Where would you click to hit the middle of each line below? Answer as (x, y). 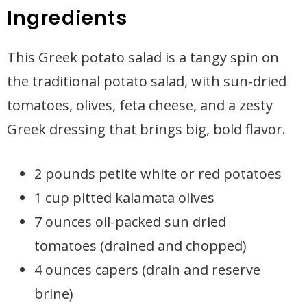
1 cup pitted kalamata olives (124, 198)
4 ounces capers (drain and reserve (147, 270)
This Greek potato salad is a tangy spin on (143, 57)
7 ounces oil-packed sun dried (130, 222)
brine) (54, 294)
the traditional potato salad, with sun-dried (147, 81)
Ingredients (67, 18)
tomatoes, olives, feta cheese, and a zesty (140, 105)
